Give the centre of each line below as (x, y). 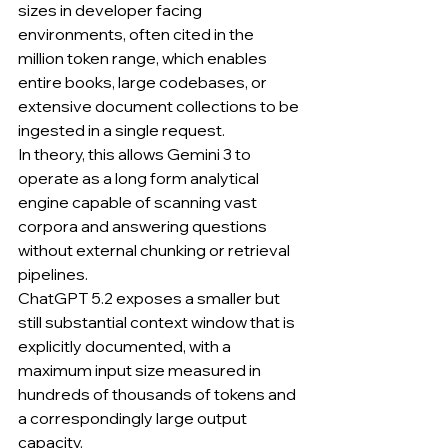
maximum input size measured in (141, 370)
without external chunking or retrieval (155, 250)
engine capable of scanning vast (139, 202)
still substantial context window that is (158, 322)
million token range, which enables (144, 58)
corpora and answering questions (144, 226)
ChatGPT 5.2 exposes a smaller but (150, 298)
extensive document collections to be (160, 106)
